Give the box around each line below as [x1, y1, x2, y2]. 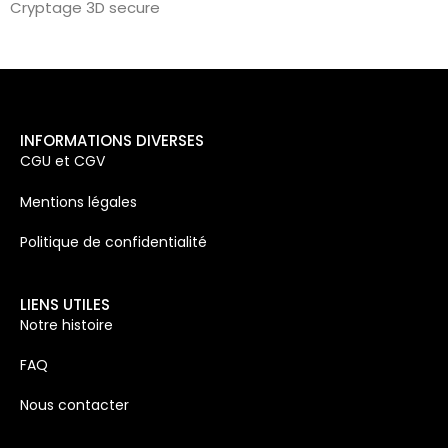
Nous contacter [20, 395, 129, 416]
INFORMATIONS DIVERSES [20, 130, 204, 152]
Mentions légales [20, 191, 137, 212]
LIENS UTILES [20, 293, 110, 315]
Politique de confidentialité [20, 232, 207, 253]
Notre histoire [20, 314, 117, 335]
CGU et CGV [20, 151, 105, 172]
